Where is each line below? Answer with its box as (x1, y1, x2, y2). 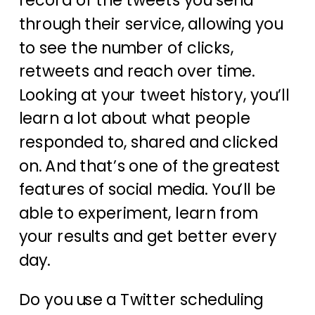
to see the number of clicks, (18, 36, 233, 59)
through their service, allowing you (18, 13, 283, 36)
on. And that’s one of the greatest (18, 154, 281, 177)
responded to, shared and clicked (18, 131, 278, 154)
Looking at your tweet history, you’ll (18, 83, 290, 107)
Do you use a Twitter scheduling (18, 288, 263, 311)
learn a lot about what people (18, 107, 250, 130)
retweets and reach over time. (18, 60, 259, 83)
